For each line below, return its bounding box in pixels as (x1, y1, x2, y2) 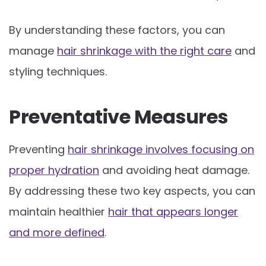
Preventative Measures (9, 103, 228, 130)
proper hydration (9, 162, 99, 178)
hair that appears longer (108, 204, 238, 219)
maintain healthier (9, 204, 108, 219)
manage (9, 43, 57, 58)
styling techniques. (9, 64, 107, 79)
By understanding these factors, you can (9, 22, 225, 37)
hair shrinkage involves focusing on (68, 141, 254, 157)
